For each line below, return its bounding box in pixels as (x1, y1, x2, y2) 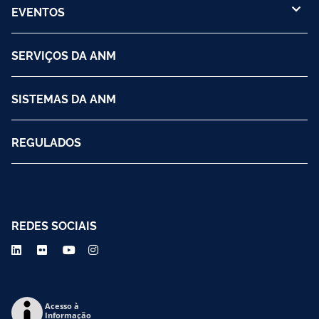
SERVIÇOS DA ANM (11, 46, 116, 63)
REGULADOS (11, 133, 81, 150)
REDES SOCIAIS (11, 216, 97, 233)
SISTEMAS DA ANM (11, 90, 116, 106)
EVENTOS (11, 3, 65, 19)
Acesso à (45, 300, 79, 311)
